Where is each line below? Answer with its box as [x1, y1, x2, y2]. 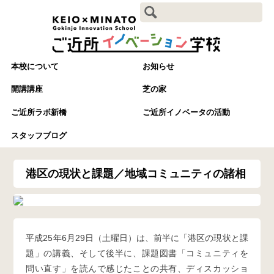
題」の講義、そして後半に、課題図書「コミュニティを [26, 248, 248, 259]
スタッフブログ [10, 131, 67, 141]
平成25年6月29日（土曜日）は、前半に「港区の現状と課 [26, 233, 248, 243]
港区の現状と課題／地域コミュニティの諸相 [26, 168, 246, 180]
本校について [10, 61, 59, 71]
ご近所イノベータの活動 [142, 108, 230, 117]
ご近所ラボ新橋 [10, 108, 67, 117]
